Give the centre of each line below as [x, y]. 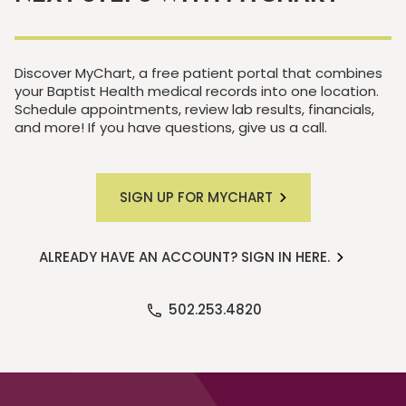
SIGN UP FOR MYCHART [196, 197]
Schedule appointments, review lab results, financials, [194, 109]
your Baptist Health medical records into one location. [197, 91]
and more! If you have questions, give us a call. [171, 127]
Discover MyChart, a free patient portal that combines [198, 73]
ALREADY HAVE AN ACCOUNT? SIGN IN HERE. [184, 257]
